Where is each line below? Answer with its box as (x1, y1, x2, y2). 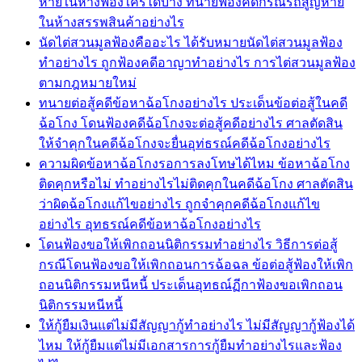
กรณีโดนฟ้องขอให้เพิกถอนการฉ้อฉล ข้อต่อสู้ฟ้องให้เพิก (39, 257, 353, 271)
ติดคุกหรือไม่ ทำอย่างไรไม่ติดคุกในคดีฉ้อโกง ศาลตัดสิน (39, 176, 353, 191)
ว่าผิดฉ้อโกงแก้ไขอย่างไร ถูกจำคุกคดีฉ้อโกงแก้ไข (39, 196, 320, 211)
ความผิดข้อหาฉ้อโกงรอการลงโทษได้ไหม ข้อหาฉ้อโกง (39, 156, 350, 170)
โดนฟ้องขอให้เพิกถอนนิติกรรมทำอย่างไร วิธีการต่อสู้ (39, 237, 338, 251)
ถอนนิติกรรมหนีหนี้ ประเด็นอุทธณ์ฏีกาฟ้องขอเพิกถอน (39, 277, 343, 292)
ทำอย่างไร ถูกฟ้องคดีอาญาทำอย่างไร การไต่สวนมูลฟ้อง (39, 55, 356, 69)
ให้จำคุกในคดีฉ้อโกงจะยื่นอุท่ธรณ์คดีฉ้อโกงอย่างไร (39, 136, 330, 150)
